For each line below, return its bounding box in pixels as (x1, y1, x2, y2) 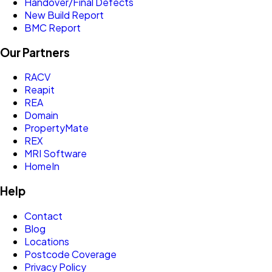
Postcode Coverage (24, 247, 117, 260)
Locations (24, 234, 69, 248)
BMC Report (24, 21, 81, 34)
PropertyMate (24, 121, 89, 135)
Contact (24, 209, 63, 222)
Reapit (24, 83, 55, 97)
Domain (24, 109, 58, 122)
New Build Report (24, 8, 104, 21)
